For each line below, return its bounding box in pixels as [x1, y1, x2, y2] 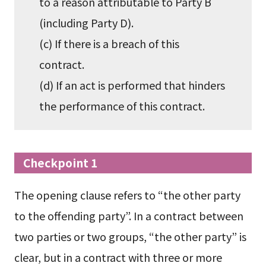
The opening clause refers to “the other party [14, 187, 240, 203]
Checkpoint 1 [23, 154, 98, 171]
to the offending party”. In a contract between [14, 208, 243, 224]
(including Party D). [39, 15, 134, 31]
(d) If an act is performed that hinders [39, 77, 226, 93]
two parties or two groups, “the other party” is [14, 229, 246, 245]
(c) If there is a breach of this [39, 36, 180, 52]
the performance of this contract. [39, 98, 205, 114]
